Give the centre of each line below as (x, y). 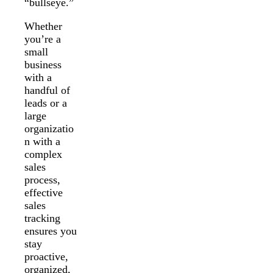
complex (43, 154)
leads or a (46, 103)
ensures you (51, 231)
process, (42, 179)
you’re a (43, 39)
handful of (47, 90)
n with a (42, 141)
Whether (43, 26)
